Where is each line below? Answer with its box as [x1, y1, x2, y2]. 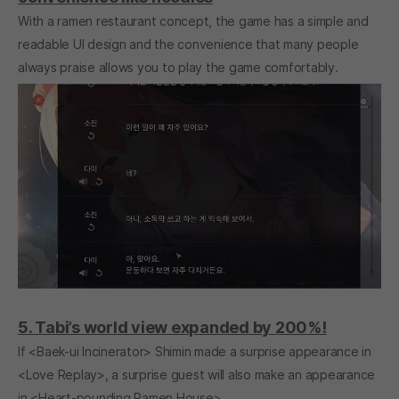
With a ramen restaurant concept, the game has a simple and [18, 13, 369, 29]
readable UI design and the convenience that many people [18, 37, 359, 53]
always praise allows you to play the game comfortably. [18, 60, 338, 76]
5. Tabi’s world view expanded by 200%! [18, 317, 327, 337]
